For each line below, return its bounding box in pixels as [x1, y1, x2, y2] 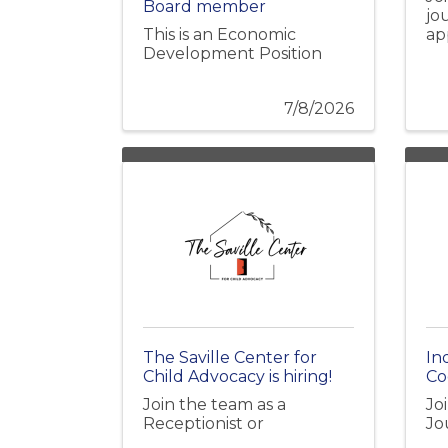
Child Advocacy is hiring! [143, 366, 332, 386]
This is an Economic [143, 24, 296, 44]
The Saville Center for [143, 347, 317, 367]
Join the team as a [143, 394, 286, 414]
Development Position [143, 43, 322, 63]
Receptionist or [143, 413, 264, 433]
